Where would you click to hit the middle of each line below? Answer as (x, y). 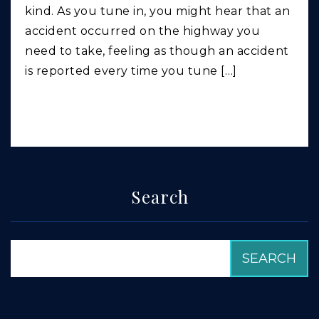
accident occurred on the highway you (142, 31)
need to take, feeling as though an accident (157, 51)
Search (159, 197)
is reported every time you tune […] (131, 71)
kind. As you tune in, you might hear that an (157, 11)
